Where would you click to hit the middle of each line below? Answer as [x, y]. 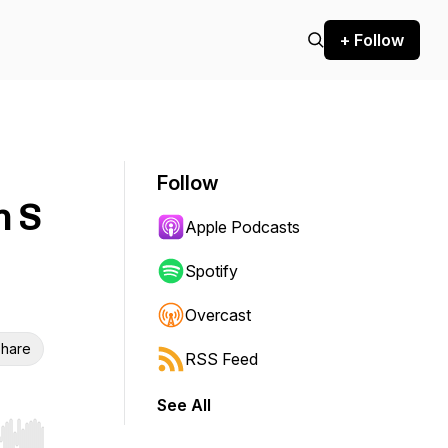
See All [184, 405]
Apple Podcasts [242, 227]
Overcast [218, 315]
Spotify [211, 271]
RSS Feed [221, 359]
